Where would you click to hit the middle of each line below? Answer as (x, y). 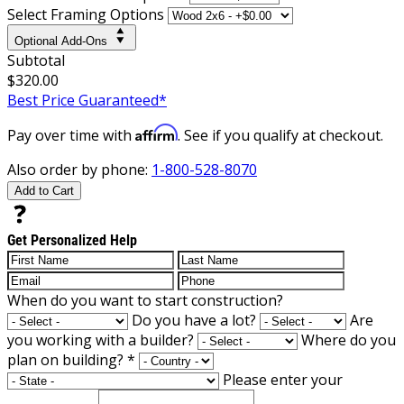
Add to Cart (44, 190)
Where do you (349, 340)
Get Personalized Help (72, 240)
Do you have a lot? (194, 320)
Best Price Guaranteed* (87, 100)
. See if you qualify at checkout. (280, 135)
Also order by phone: (79, 169)
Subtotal (36, 60)
